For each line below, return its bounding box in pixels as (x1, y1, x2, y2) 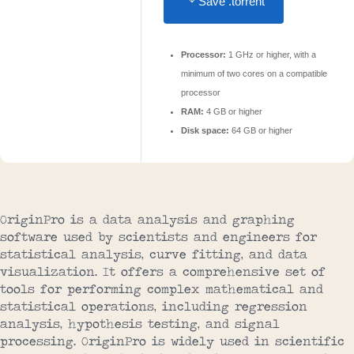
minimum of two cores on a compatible (181, 69, 327, 78)
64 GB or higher (229, 126, 292, 135)
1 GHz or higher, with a (226, 50, 316, 59)
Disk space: (181, 126, 229, 135)
